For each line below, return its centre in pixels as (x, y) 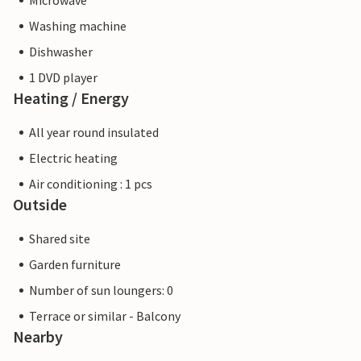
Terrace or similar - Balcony (105, 316)
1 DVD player (63, 78)
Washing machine (78, 26)
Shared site (60, 239)
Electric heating (73, 158)
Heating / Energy (71, 98)
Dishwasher (61, 52)
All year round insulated (94, 133)
